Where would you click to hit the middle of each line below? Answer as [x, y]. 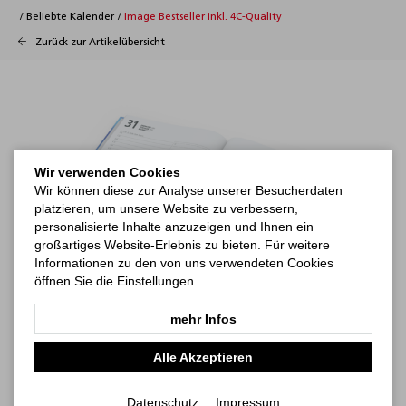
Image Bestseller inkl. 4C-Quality [203, 17]
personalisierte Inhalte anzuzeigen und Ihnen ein [174, 227]
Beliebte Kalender [70, 17]
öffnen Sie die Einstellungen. [116, 281]
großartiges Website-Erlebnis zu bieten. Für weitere [182, 245]
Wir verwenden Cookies [107, 172]
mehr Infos [203, 319]
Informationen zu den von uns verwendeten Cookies [184, 263]
